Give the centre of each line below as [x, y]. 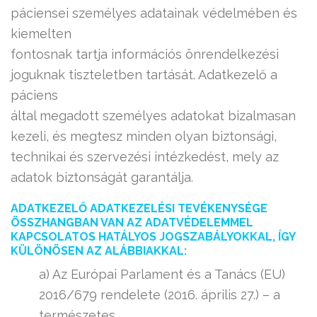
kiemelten [41, 34]
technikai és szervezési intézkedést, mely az [145, 157]
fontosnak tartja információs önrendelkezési [145, 54]
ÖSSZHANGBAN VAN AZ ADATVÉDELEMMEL [132, 223]
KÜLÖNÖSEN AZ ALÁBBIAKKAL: [99, 251]
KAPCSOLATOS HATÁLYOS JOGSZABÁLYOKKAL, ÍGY [153, 237]
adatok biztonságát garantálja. [102, 177]
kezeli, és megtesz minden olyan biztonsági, [144, 136]
